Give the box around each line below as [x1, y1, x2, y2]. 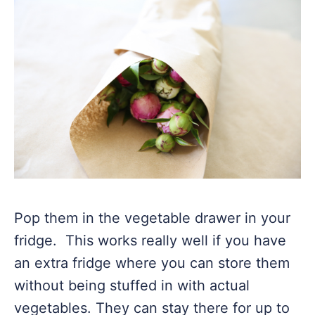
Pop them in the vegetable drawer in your [14, 210, 290, 226]
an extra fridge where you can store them [14, 255, 290, 271]
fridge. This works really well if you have [14, 232, 286, 249]
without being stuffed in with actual [14, 277, 250, 294]
